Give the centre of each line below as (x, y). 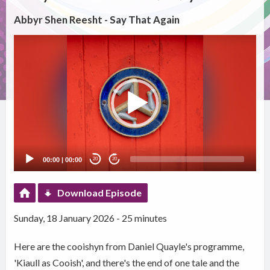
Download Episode (100, 192)
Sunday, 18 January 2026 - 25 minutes (91, 218)
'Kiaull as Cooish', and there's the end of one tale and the (127, 262)
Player (25, 56)
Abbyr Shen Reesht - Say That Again (97, 20)
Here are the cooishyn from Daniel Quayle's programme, (129, 246)
